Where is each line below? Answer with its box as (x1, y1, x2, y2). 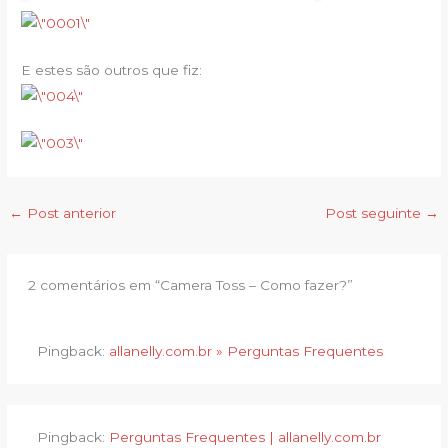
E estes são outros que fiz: (21, 61, 203, 78)
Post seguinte (324, 205, 425, 222)
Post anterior (23, 205, 117, 222)
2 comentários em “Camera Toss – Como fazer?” (27, 277, 353, 294)
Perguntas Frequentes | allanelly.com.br (108, 429, 381, 446)
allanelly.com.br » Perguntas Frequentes (108, 342, 383, 359)
